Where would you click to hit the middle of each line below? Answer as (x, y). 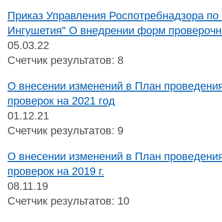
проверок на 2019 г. (56, 171)
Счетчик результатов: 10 (68, 201)
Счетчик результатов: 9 (65, 130)
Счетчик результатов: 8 (65, 60)
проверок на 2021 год (61, 101)
